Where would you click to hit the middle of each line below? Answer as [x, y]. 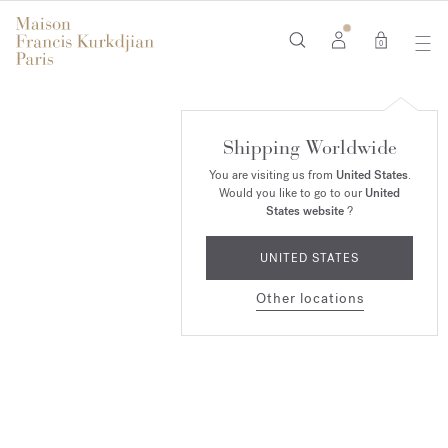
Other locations [309, 298]
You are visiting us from [272, 175]
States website [305, 211]
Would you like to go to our [292, 193]
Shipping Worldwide [309, 147]
